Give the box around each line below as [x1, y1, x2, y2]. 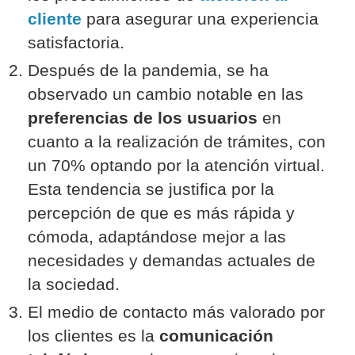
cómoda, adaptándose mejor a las [28, 227, 286, 246]
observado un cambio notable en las [28, 85, 303, 104]
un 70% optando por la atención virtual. [28, 156, 325, 175]
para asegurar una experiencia [82, 10, 319, 29]
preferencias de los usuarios [28, 109, 258, 128]
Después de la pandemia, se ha [28, 61, 269, 80]
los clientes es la [28, 326, 159, 345]
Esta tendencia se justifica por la [28, 180, 274, 199]
